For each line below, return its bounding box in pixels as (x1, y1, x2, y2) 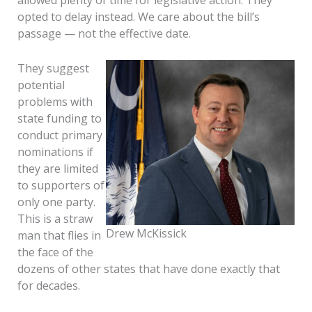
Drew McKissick (106, 225, 187, 241)
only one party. (17, 194, 95, 210)
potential (17, 77, 65, 93)
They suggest (17, 60, 89, 76)
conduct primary (17, 127, 102, 143)
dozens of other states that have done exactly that (17, 260, 280, 276)
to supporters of (17, 177, 104, 193)
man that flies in (17, 227, 101, 243)
